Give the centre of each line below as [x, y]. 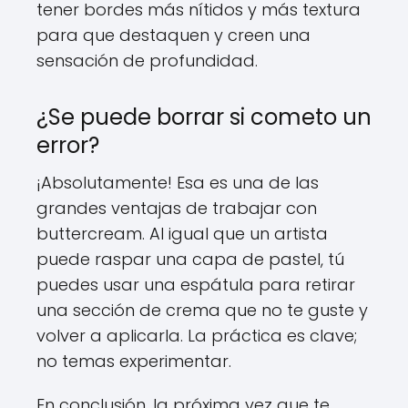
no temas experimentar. [134, 362]
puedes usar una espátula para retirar [196, 285]
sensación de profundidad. [147, 61]
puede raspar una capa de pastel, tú [190, 260]
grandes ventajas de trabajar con [177, 209]
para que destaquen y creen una [173, 36]
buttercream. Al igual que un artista [182, 234]
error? [68, 146]
